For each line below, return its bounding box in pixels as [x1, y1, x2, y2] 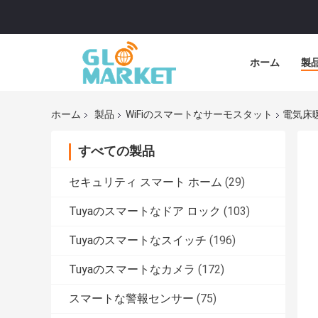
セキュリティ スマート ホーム [69, 175, 222, 190]
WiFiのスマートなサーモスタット [126, 109, 273, 121]
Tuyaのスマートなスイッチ [69, 234, 207, 248]
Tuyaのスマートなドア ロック [69, 204, 221, 219]
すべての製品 [78, 143, 155, 159]
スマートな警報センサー [69, 292, 194, 306]
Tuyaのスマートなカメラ [69, 263, 195, 277]
